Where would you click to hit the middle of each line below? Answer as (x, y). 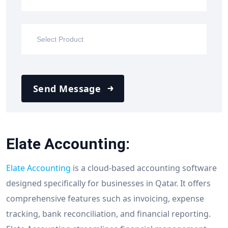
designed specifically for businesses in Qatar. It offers (108, 183)
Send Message (67, 88)
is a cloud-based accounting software (144, 168)
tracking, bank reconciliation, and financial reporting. (108, 213)
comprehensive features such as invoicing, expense (105, 198)
